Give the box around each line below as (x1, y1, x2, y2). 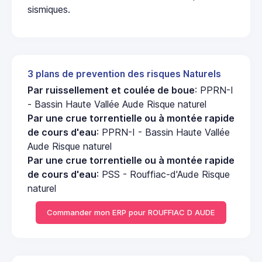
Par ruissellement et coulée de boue (27, 84, 195, 96)
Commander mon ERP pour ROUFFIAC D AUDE (47, 208, 215, 218)
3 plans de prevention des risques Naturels (27, 68, 221, 80)
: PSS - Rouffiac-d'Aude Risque (96, 168, 230, 180)
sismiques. (27, 3, 70, 15)
